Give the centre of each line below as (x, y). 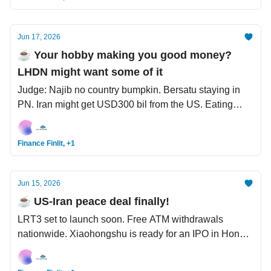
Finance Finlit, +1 (46, 143)
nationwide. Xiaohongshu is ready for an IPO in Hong (131, 234)
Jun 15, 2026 (39, 183)
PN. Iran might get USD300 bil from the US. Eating (125, 104)
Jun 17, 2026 (39, 37)
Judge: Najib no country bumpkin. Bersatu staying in (129, 90)
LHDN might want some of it (90, 72)
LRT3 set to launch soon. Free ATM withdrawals (120, 219)
